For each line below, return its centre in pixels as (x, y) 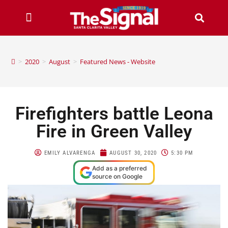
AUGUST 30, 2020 (133, 153)
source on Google (117, 176)
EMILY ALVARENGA (70, 153)
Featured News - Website (118, 61)
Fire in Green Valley (114, 131)
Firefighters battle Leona (114, 113)
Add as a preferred (120, 168)
